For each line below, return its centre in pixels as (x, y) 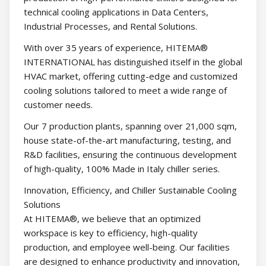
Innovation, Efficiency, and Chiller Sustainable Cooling (130, 190)
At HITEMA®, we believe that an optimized (112, 219)
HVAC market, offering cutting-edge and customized (131, 76)
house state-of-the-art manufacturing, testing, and (127, 140)
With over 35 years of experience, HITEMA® (116, 48)
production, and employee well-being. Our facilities (127, 247)
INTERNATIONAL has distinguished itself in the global (133, 62)
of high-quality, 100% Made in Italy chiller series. (122, 169)
